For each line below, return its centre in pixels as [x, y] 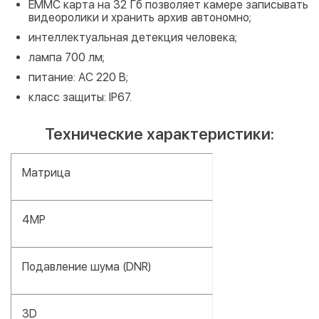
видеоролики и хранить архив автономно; [140, 17]
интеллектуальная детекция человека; [133, 37]
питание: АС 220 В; [78, 77]
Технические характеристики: [159, 134]
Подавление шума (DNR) [87, 266]
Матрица [46, 172]
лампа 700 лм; [67, 57]
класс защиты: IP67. [80, 97]
